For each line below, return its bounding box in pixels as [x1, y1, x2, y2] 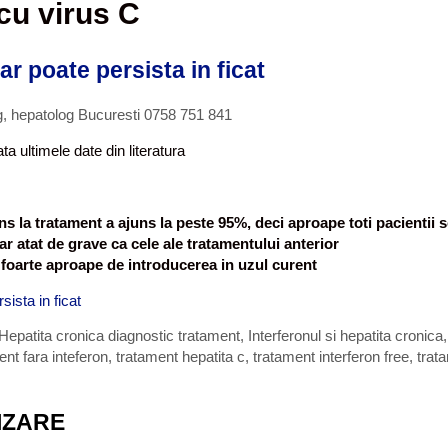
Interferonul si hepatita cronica [248, 326, 443, 344]
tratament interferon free [253, 347, 409, 365]
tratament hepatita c [116, 347, 245, 365]
